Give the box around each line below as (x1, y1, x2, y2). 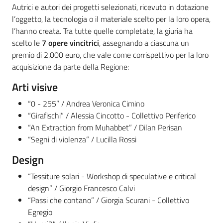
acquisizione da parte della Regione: (12, 61, 129, 73)
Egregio (28, 206, 52, 219)
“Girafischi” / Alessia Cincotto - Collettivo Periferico (28, 110, 196, 122)
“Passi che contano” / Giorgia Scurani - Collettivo (28, 194, 189, 207)
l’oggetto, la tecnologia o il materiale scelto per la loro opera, (12, 13, 211, 25)
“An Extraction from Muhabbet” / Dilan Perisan (28, 121, 182, 134)
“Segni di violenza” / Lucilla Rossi (28, 133, 136, 146)
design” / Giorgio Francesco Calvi (28, 182, 135, 195)
